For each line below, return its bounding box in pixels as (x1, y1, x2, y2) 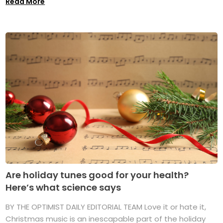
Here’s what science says (5, 181, 121, 194)
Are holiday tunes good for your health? (5, 169, 189, 182)
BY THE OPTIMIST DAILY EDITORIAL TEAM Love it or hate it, (5, 202, 207, 213)
